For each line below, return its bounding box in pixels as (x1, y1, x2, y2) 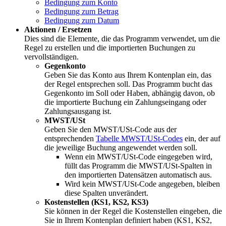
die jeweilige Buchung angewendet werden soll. (44, 143, 197, 152)
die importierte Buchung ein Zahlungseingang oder (44, 97, 206, 106)
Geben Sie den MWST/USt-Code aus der (44, 125, 177, 134)
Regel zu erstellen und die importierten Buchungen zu (24, 43, 195, 52)
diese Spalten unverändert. (65, 188, 148, 197)
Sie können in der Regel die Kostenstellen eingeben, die (44, 206, 222, 215)
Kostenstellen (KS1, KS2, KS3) (44, 197, 148, 206)
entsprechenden (44, 134, 96, 143)
